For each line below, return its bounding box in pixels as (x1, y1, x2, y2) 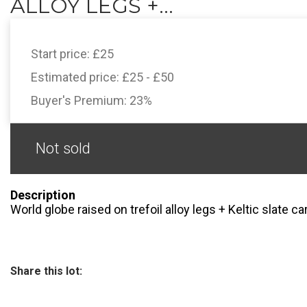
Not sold (36, 140, 90, 157)
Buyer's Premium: (31, 93, 130, 108)
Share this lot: (10, 265, 82, 278)
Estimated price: (31, 70, 122, 84)
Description (10, 188, 75, 202)
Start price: (31, 47, 93, 61)
